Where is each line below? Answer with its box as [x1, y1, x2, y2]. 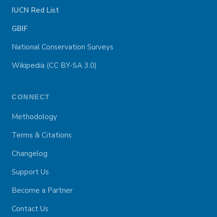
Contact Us [12, 204, 48, 214]
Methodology [12, 112, 57, 122]
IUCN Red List [12, 5, 59, 15]
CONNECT [12, 93, 50, 101]
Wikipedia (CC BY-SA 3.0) [12, 61, 97, 70]
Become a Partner [12, 186, 73, 195]
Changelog [12, 149, 47, 158]
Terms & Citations [12, 130, 72, 140]
